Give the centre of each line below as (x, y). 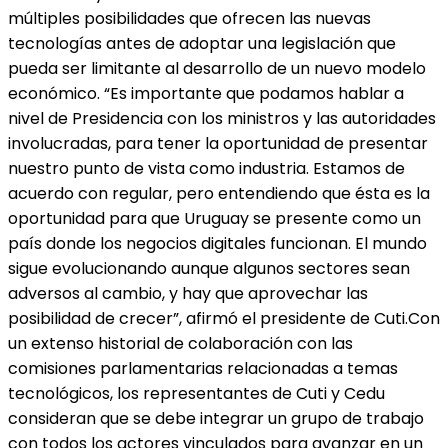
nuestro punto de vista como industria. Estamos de (206, 168)
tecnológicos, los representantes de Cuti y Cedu (196, 393)
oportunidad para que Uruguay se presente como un (214, 218)
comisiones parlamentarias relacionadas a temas (203, 368)
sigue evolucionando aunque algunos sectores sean (209, 268)
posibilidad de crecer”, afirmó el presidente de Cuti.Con (224, 318)
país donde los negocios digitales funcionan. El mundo (217, 243)
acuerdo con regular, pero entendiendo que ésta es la (219, 193)
